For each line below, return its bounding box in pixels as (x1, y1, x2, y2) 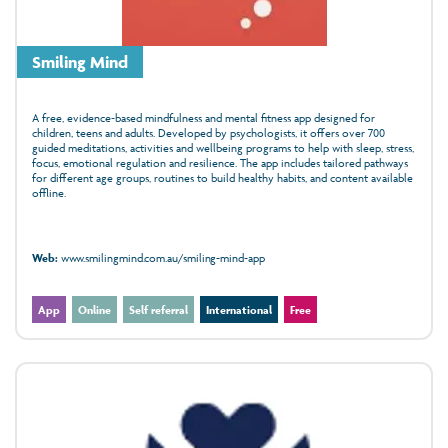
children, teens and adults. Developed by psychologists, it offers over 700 (32, 124, 385, 140)
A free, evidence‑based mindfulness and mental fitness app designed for (32, 109, 375, 125)
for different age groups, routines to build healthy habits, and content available (32, 169, 413, 185)
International (206, 301, 272, 317)
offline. (32, 184, 66, 200)
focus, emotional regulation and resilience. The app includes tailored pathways (32, 154, 408, 170)
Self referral (129, 301, 188, 317)
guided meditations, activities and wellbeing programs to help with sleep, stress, (32, 139, 414, 155)
